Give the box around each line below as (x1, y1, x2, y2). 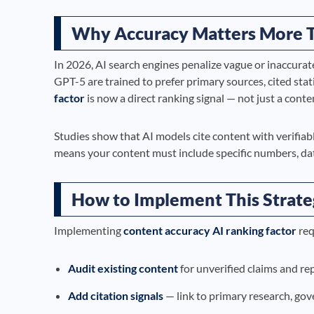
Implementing (54, 223, 123, 237)
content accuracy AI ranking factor (123, 223, 296, 237)
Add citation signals (68, 288, 163, 302)
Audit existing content (68, 261, 178, 275)
